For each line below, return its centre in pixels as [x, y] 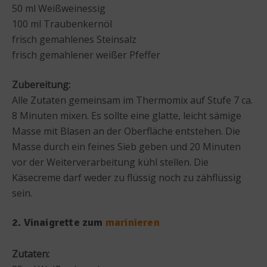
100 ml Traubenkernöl [62, 24]
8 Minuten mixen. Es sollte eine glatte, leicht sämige [127, 115]
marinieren [132, 222]
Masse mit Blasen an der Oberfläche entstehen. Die [126, 131]
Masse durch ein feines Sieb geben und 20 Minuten [126, 146]
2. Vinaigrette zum [59, 222]
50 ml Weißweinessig [59, 8]
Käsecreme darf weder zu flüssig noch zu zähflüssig [127, 177]
